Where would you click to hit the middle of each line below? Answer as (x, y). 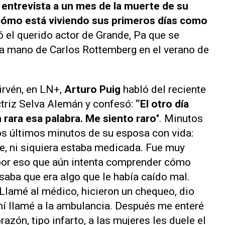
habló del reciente (163, 89)
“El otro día (162, 104)
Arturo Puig (92, 89)
